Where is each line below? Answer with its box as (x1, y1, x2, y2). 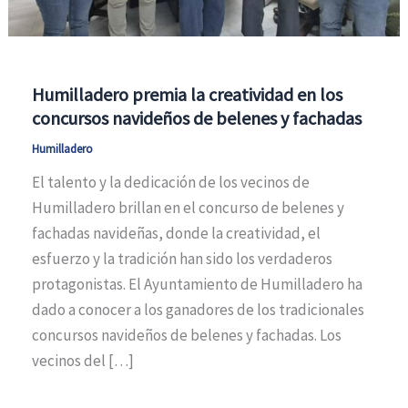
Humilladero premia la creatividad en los (31, 83, 342, 107)
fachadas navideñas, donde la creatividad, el (31, 223, 321, 244)
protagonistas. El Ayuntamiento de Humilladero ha (31, 274, 362, 295)
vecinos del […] (31, 351, 134, 372)
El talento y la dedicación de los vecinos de (31, 172, 310, 193)
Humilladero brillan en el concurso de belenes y (31, 198, 344, 219)
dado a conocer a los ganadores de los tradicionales (31, 300, 364, 321)
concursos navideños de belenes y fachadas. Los (31, 325, 342, 346)
